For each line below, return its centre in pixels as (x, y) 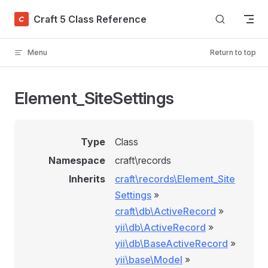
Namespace (77, 160)
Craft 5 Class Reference (90, 19)
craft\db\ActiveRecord (165, 211)
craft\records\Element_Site (175, 179)
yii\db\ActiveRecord (160, 227)
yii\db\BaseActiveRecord (171, 243)
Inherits (87, 179)
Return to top (233, 52)
